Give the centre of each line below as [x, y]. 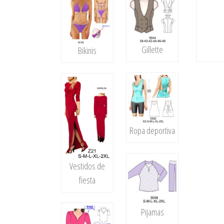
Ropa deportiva [152, 131]
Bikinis [87, 51]
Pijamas [152, 212]
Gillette [152, 49]
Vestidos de [87, 166]
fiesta [87, 180]
